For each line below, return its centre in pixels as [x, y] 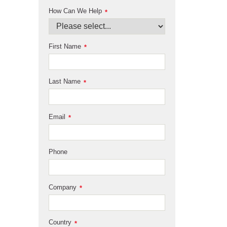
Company [63, 187]
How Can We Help [75, 11]
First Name [65, 46]
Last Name [65, 82]
